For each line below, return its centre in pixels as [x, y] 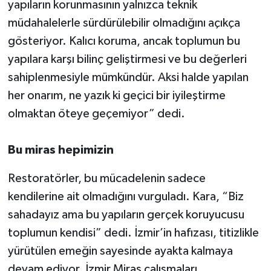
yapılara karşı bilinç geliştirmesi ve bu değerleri [127, 60]
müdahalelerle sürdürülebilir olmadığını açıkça [124, 23]
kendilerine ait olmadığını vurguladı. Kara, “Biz [126, 197]
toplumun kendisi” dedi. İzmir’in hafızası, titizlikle [133, 233]
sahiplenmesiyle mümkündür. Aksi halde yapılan [128, 78]
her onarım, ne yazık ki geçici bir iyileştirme [116, 96]
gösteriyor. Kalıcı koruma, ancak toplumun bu [124, 41]
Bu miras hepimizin [60, 150]
